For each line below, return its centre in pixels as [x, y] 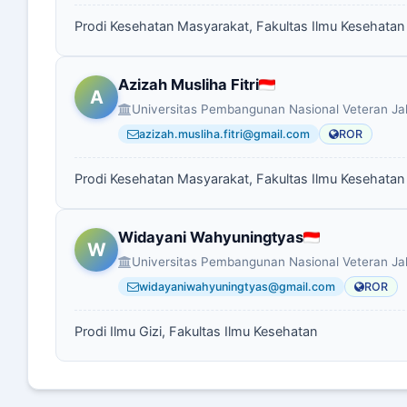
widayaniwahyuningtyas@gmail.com [237, 287]
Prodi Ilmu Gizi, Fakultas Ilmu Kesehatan [196, 332]
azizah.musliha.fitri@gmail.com [224, 134]
